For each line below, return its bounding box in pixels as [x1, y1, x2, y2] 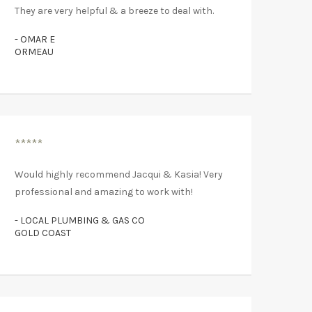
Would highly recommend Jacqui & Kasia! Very [15, 168, 223, 180]
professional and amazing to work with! [15, 185, 193, 198]
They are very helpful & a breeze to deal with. [15, 4, 214, 17]
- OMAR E [15, 33, 55, 45]
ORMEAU [15, 45, 54, 58]
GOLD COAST [15, 226, 71, 239]
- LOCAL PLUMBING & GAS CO [15, 214, 145, 226]
